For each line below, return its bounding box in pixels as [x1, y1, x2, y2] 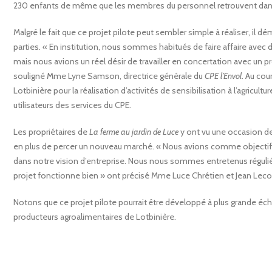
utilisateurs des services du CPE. [13, 99, 131, 110]
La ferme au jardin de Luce [89, 126, 178, 137]
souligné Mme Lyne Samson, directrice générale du [13, 70, 205, 81]
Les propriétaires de [13, 126, 89, 137]
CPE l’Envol [205, 70, 242, 81]
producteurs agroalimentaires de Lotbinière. [13, 211, 176, 222]
